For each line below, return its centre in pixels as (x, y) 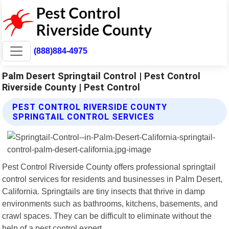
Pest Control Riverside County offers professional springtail (109, 166)
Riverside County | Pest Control (71, 87)
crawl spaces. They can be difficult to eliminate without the (107, 215)
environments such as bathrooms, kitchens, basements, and (110, 203)
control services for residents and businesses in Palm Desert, (112, 179)
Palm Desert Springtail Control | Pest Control (101, 76)
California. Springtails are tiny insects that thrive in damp (104, 191)
